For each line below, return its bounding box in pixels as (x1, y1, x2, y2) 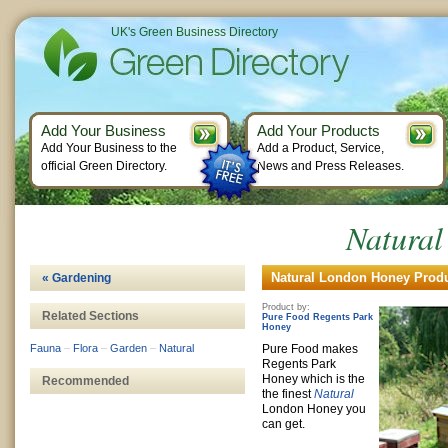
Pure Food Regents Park (262, 312, 373, 322)
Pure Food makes (262, 342, 358, 356)
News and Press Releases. (257, 159, 404, 173)
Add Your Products (257, 122, 380, 139)
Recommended (42, 374, 129, 388)
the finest (262, 387, 314, 401)
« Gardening (42, 271, 111, 285)
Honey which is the (262, 372, 365, 386)
